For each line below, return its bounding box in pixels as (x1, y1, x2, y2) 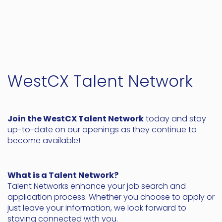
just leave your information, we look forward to (7, 202, 186, 214)
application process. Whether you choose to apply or (7, 191, 215, 203)
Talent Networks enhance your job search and (7, 180, 186, 192)
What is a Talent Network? (7, 169, 118, 181)
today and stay (144, 112, 206, 124)
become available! (7, 134, 80, 146)
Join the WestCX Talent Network (7, 112, 144, 124)
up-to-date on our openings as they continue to (7, 123, 197, 135)
